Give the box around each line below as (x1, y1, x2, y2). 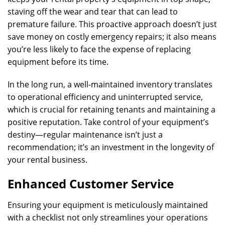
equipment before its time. (8, 56, 108, 68)
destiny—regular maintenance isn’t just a (8, 129, 163, 141)
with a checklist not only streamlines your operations (8, 212, 208, 223)
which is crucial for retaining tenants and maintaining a (8, 104, 215, 116)
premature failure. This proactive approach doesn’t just (8, 19, 217, 30)
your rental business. (8, 154, 87, 166)
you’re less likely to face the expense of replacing (8, 44, 191, 55)
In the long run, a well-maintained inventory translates (8, 79, 212, 90)
